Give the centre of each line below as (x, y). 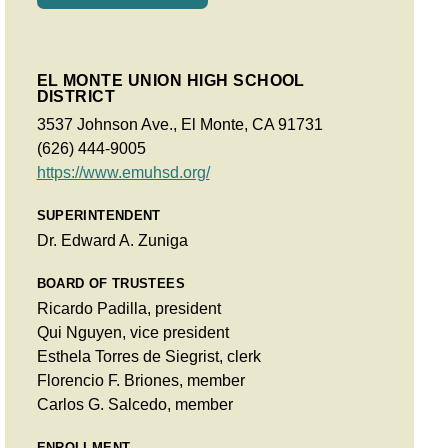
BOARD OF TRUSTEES (111, 284)
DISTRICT (76, 96)
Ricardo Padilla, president (128, 308)
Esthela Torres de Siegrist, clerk (148, 356)
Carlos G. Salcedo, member (134, 404)
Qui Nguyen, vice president (132, 332)
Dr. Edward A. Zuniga (112, 240)
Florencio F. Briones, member (140, 380)
